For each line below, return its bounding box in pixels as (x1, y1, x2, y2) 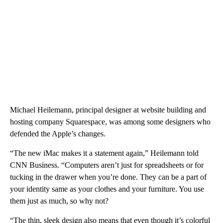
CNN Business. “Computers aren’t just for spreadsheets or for (10, 160, 204, 169)
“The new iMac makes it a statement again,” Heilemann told (10, 148, 199, 157)
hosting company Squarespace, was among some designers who (10, 117, 211, 126)
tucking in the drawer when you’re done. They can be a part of (10, 172, 207, 181)
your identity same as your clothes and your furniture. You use (10, 184, 204, 193)
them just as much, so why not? (10, 196, 109, 205)
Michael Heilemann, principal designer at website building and (10, 105, 206, 114)
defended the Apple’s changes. (10, 129, 106, 138)
